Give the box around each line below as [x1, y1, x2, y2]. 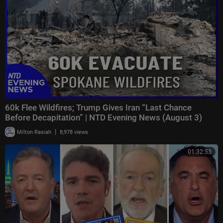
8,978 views [60, 128, 88, 135]
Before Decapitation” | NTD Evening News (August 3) [5, 112, 202, 122]
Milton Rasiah [15, 128, 51, 135]
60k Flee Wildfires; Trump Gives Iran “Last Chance [5, 102, 192, 112]
